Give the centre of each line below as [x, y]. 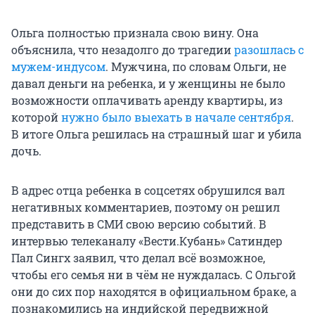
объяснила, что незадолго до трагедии [123, 50]
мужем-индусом [58, 67]
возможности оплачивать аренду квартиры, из [147, 101]
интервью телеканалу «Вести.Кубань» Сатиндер [147, 241]
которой [36, 117]
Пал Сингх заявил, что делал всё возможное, [138, 258]
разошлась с [269, 50]
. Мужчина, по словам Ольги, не [196, 67]
